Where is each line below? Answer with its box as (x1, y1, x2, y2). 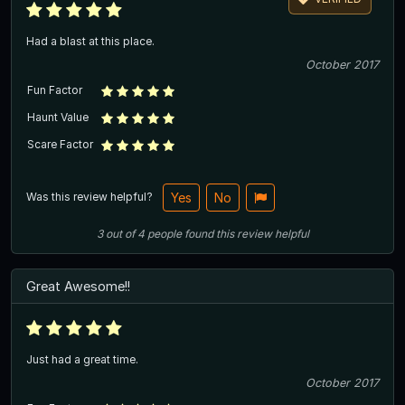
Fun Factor (27, 82, 82, 97)
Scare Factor (27, 137, 93, 151)
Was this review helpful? (26, 189, 155, 203)
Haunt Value (27, 109, 89, 124)
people (146, 226, 182, 240)
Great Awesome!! (26, 278, 130, 294)
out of (102, 226, 137, 240)
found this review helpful (184, 226, 309, 240)
